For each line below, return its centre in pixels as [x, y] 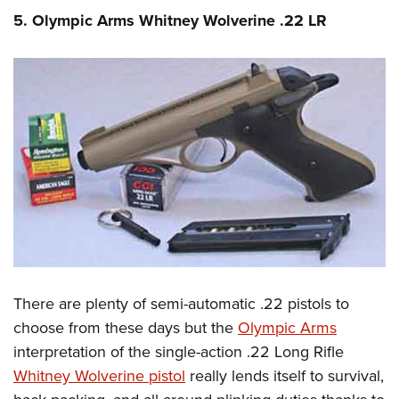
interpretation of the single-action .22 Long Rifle [179, 352]
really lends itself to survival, [285, 376]
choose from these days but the [126, 328]
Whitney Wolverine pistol [99, 376]
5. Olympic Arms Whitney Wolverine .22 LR [170, 21]
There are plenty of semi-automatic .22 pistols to [181, 304]
